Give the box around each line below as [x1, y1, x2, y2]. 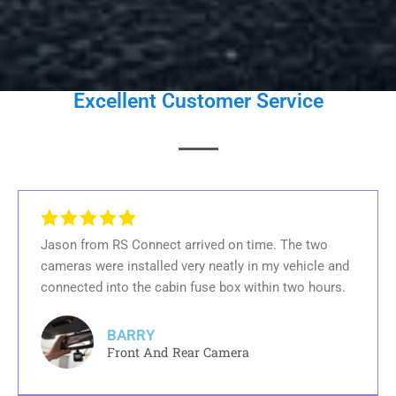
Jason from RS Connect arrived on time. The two [41, 236, 328, 253]
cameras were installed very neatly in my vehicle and [41, 257, 349, 274]
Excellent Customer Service [72, 89, 324, 114]
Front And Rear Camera [107, 343, 249, 361]
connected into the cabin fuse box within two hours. [41, 278, 346, 295]
